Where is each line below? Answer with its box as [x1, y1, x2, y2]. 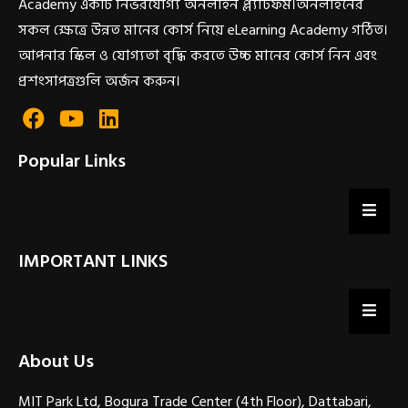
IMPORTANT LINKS [18, 246, 168, 276]
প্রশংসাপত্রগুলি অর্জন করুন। [18, 69, 180, 94]
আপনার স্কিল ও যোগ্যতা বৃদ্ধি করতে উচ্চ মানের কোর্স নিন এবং [18, 44, 377, 68]
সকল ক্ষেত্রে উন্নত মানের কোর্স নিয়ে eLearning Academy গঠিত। [18, 18, 388, 43]
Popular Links [18, 146, 126, 176]
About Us [18, 346, 94, 376]
